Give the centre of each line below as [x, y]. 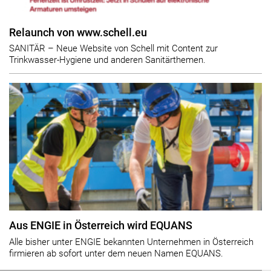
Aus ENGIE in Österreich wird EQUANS [101, 226]
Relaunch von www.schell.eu [78, 32]
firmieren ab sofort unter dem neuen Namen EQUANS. [116, 253]
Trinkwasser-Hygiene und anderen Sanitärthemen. [107, 60]
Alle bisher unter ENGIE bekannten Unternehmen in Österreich [131, 242]
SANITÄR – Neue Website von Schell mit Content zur [113, 49]
